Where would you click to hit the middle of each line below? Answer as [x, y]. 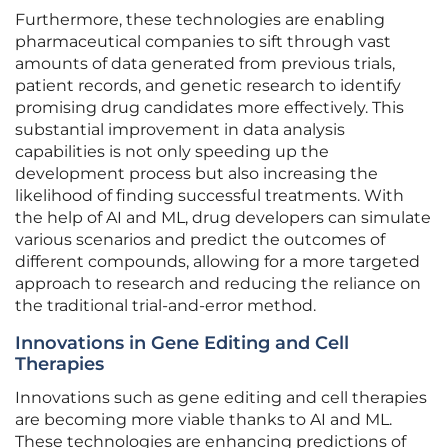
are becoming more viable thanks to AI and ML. [203, 420]
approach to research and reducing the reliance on [218, 284]
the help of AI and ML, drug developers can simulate [223, 218]
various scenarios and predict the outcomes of [200, 240]
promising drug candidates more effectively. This [209, 108]
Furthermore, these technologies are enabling [200, 20]
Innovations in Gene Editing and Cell [182, 343]
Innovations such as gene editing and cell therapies [221, 398]
